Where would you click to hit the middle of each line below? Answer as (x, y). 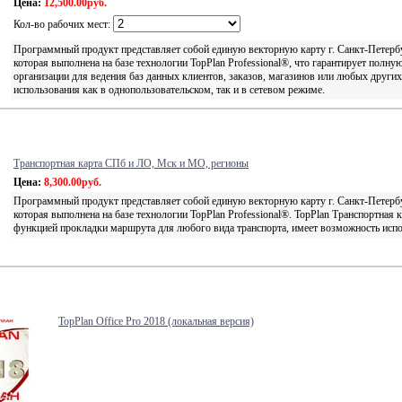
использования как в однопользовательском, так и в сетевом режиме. (169, 90)
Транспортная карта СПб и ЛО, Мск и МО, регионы (131, 163)
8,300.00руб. (73, 182)
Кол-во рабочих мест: (63, 24)
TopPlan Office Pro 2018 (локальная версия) (156, 321)
